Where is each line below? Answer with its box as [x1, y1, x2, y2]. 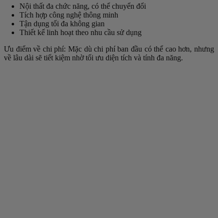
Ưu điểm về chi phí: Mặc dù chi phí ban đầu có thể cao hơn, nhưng [4, 45, 214, 54]
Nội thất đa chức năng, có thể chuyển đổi [19, 2, 146, 11]
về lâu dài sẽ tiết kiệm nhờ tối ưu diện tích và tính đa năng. [4, 54, 183, 62]
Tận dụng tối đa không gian [19, 19, 105, 28]
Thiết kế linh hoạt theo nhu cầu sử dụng [19, 28, 142, 37]
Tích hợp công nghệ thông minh [19, 11, 118, 19]
